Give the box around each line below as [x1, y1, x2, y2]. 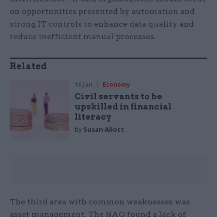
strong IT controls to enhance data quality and [10, 19, 194, 29]
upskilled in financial [75, 102, 172, 112]
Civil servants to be [75, 92, 163, 102]
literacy [75, 112, 112, 122]
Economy [103, 80, 131, 89]
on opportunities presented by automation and [10, 7, 195, 16]
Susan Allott [83, 125, 124, 134]
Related [10, 61, 47, 72]
